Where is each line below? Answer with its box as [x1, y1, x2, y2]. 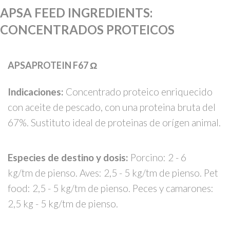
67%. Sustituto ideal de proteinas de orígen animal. [8, 116, 221, 128]
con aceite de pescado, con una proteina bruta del [8, 101, 216, 113]
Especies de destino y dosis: [8, 151, 130, 163]
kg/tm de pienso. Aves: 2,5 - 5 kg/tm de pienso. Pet [8, 166, 218, 179]
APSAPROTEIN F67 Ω [8, 60, 97, 71]
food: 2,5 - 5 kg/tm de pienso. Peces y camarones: [8, 182, 214, 194]
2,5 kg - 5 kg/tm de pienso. [8, 197, 118, 209]
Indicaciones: [8, 85, 66, 98]
